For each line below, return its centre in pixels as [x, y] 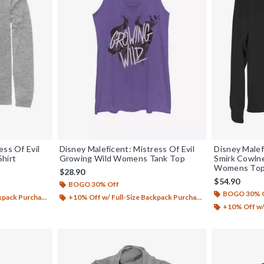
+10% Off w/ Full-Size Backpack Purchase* [132, 197]
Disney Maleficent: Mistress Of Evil [127, 148]
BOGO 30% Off [93, 184]
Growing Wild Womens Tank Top [122, 158]
